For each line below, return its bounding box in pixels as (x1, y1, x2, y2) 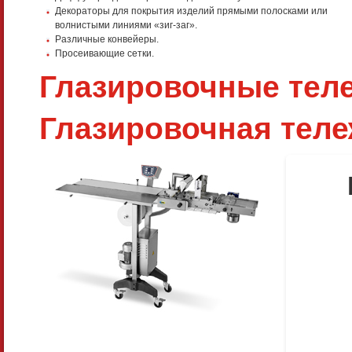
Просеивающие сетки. (55, 48, 154, 60)
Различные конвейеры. (55, 34, 159, 46)
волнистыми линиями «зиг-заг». (55, 20, 197, 31)
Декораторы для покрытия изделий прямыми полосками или (55, 5, 328, 17)
